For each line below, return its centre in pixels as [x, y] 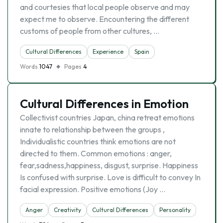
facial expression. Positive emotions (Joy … [93, 189]
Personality [175, 210]
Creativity [67, 210]
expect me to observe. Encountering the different [105, 19]
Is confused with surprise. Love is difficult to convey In [110, 177]
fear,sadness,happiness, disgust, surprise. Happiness [109, 165]
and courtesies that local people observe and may [105, 7]
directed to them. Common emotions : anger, [96, 153]
